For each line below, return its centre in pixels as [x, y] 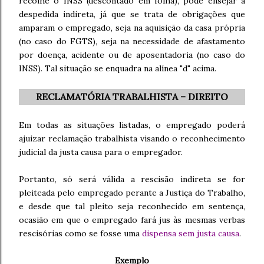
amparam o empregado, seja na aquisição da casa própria [132, 28]
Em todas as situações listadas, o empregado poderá [132, 125]
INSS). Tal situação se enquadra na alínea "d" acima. [118, 68]
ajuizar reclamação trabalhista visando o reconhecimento [132, 138]
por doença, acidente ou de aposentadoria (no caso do [132, 55]
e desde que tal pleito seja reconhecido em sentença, [132, 206]
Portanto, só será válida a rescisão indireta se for [132, 179]
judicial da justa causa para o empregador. [101, 152]
